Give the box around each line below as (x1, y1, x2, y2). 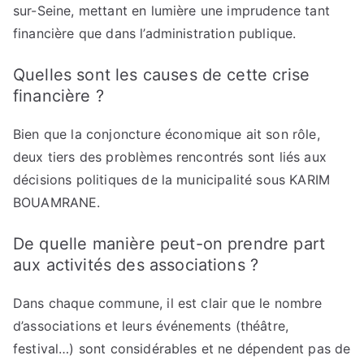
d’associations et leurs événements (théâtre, (13, 318, 289, 334)
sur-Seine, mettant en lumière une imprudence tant (13, 2, 330, 19)
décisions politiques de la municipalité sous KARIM (13, 171, 331, 188)
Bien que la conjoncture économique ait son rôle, (13, 126, 320, 142)
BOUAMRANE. (13, 194, 101, 210)
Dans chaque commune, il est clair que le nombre (13, 295, 323, 311)
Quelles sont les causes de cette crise (13, 65, 310, 84)
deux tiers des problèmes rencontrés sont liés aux (13, 149, 327, 165)
